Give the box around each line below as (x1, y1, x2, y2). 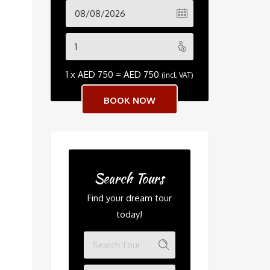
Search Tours (94, 168, 165, 188)
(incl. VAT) (161, 70, 193, 80)
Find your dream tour (87, 192, 172, 204)
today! (116, 208, 143, 220)
